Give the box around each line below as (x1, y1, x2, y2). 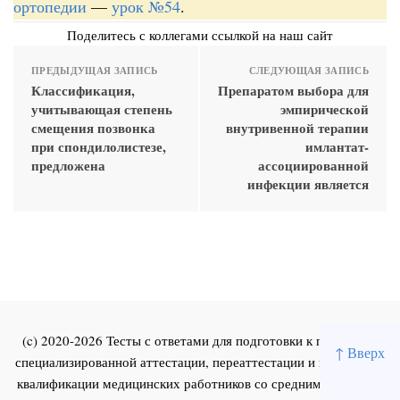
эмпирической (280, 98, 369, 119)
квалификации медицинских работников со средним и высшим (16, 373, 384, 392)
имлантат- (305, 136, 369, 156)
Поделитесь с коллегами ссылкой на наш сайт (67, 25, 333, 44)
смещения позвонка (31, 117, 155, 137)
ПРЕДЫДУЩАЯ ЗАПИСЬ (31, 62, 158, 78)
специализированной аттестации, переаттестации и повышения (14, 352, 386, 371)
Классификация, (31, 79, 135, 100)
